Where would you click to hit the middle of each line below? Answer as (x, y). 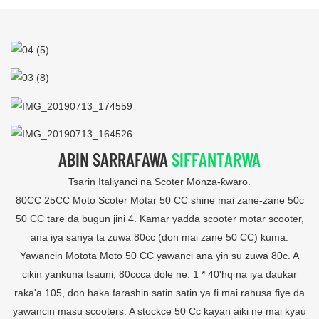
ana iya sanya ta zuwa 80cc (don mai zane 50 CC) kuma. (159, 237)
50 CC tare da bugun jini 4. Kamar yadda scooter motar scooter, (159, 219)
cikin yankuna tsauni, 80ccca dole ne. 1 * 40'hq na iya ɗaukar (159, 274)
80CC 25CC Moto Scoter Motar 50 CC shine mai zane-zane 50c (159, 200)
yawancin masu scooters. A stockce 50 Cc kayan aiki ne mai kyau (159, 312)
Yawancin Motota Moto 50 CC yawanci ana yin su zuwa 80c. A (159, 256)
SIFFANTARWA (216, 159)
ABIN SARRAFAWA (115, 159)
